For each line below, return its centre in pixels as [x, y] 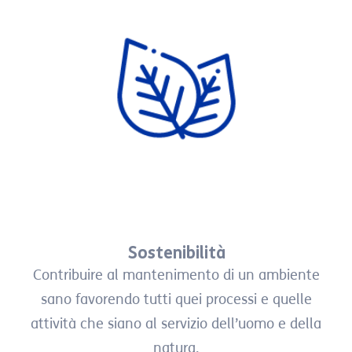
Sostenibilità [176, 253]
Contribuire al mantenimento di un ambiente [176, 275]
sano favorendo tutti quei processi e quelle [176, 300]
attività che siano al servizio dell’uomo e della [176, 324]
